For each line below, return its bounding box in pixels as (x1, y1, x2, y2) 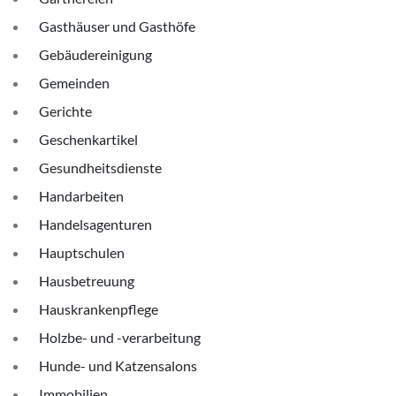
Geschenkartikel (39, 131, 138, 148)
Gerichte (39, 103, 92, 119)
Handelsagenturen (39, 216, 152, 232)
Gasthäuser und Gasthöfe (39, 18, 195, 34)
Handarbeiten (39, 187, 124, 204)
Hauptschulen (39, 244, 125, 261)
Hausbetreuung (39, 272, 134, 289)
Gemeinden (39, 74, 110, 91)
